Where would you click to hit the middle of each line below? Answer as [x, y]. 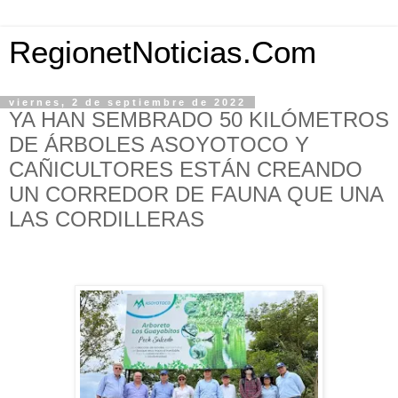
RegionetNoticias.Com [163, 52]
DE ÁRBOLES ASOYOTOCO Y [159, 144]
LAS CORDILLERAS [107, 219]
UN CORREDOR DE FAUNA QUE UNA [196, 194]
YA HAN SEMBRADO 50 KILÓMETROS [199, 119]
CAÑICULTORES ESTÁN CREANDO [186, 169]
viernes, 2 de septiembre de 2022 [127, 102]
